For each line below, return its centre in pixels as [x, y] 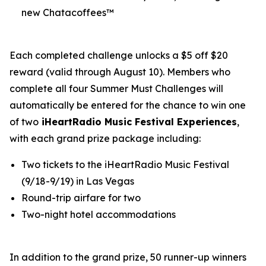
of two [24, 122]
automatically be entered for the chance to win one [128, 105]
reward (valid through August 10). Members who [120, 72]
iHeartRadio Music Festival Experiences [138, 122]
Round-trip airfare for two [81, 198]
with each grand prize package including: [105, 138]
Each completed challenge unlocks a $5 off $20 [119, 55]
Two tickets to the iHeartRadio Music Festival [125, 164]
